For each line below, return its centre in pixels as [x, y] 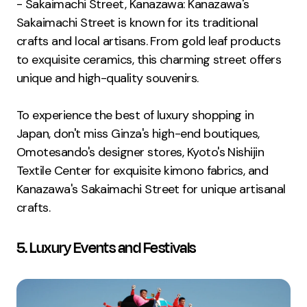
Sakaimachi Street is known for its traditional [137, 23]
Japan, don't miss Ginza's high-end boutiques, [138, 134]
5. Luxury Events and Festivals [106, 248]
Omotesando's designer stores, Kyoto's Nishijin [140, 152]
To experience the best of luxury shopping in [135, 115]
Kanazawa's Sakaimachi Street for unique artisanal [151, 189]
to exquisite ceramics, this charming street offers [149, 60]
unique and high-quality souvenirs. [108, 78]
